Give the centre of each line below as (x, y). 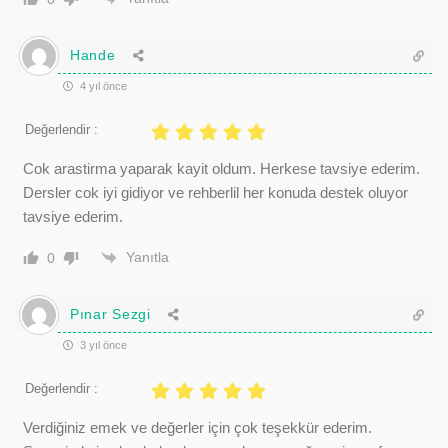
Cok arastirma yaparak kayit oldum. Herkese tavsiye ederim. (221, 168)
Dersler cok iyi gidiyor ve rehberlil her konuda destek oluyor (215, 192)
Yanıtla (147, 257)
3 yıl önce (102, 344)
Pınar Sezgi (110, 314)
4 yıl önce (102, 85)
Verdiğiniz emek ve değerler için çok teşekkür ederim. (197, 427)
